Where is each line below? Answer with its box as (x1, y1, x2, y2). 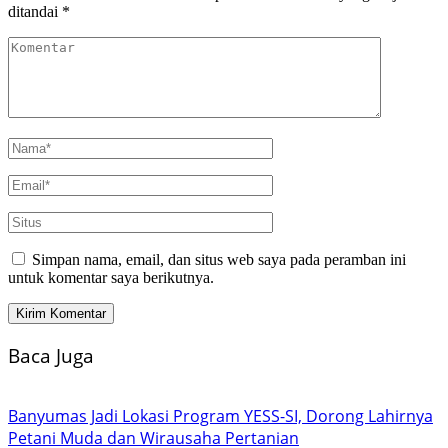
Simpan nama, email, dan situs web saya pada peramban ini (32, 251, 406, 269)
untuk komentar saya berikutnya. (8, 269, 214, 287)
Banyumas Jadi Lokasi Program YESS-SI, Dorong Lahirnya (8, 404, 433, 427)
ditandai (8, 3, 62, 21)
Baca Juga (8, 342, 94, 368)
